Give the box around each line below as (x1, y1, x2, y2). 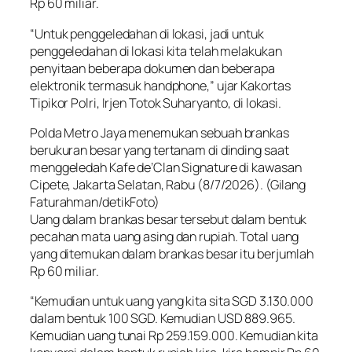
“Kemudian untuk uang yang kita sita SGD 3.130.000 (30, 292, 314, 310)
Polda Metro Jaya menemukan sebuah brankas (30, 123, 289, 141)
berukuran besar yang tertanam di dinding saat (30, 141, 289, 159)
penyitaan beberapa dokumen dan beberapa (30, 59, 276, 77)
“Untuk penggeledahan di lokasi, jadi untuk (30, 24, 264, 42)
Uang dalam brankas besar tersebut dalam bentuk (30, 210, 307, 228)
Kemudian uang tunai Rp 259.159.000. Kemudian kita (30, 327, 319, 345)
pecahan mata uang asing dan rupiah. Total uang (30, 227, 299, 245)
